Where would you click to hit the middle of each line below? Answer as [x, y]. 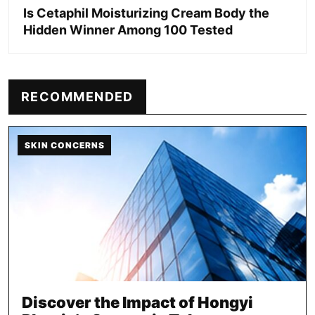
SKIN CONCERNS [65, 145]
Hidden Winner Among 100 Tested [128, 30]
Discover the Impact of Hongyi [137, 302]
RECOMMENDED [77, 96]
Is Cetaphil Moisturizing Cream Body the [146, 13]
